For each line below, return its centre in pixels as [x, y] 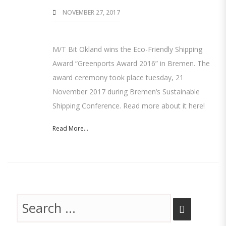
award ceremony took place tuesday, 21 [118, 77]
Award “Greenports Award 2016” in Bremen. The [131, 63]
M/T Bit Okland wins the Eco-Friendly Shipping [127, 49]
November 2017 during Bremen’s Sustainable [126, 92]
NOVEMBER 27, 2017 [91, 12]
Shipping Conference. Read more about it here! [129, 106]
